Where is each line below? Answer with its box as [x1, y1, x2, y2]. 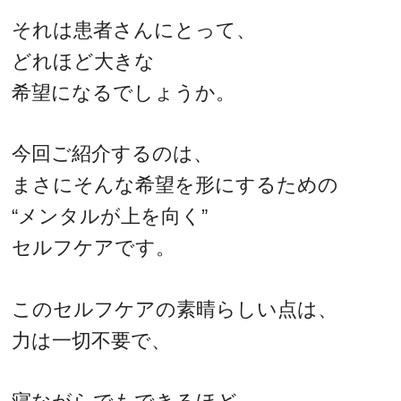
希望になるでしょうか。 [12, 81, 236, 104]
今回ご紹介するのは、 [12, 142, 214, 166]
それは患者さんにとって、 [12, 18, 257, 41]
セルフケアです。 [12, 236, 176, 260]
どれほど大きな [12, 49, 156, 73]
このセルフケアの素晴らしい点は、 [12, 297, 338, 320]
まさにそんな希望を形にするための [12, 174, 339, 197]
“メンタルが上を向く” [12, 205, 209, 228]
